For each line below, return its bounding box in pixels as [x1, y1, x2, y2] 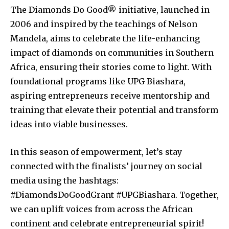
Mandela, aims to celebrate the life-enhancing [10, 33, 200, 43]
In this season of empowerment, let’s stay [10, 146, 182, 157]
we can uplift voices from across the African [10, 203, 193, 214]
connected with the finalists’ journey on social [10, 161, 202, 171]
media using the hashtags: [10, 175, 119, 186]
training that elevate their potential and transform [10, 104, 218, 115]
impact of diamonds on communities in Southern [10, 47, 214, 58]
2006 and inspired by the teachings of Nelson [10, 18, 197, 29]
